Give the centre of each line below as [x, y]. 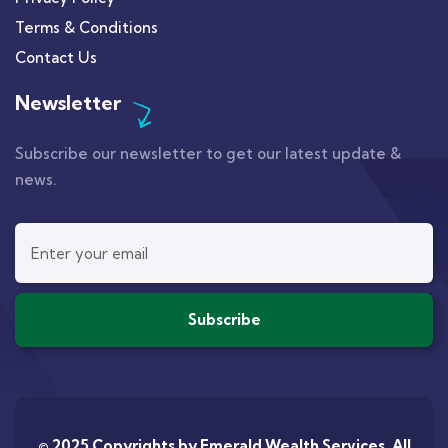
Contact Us [56, 58]
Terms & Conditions [86, 28]
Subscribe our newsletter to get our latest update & [208, 154]
